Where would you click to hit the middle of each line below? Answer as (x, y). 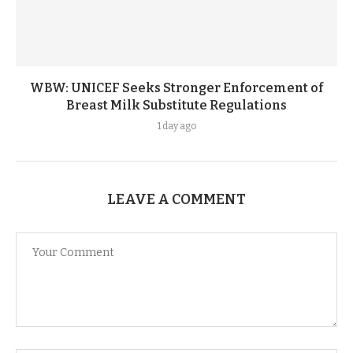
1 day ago (176, 126)
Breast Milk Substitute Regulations (176, 105)
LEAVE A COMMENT (176, 199)
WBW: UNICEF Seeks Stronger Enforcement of (176, 88)
